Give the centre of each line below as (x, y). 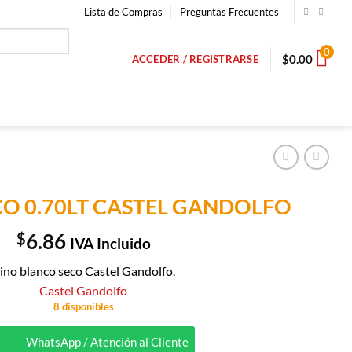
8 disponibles (83, 306)
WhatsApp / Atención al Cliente (107, 342)
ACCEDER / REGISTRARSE (195, 59)
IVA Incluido (110, 243)
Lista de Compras (124, 12)
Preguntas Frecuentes (230, 12)
